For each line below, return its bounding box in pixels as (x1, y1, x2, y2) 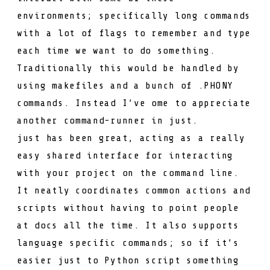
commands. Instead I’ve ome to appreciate (17, 97, 251, 108)
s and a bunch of (98, 80, 198, 91)
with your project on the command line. (17, 167, 239, 178)
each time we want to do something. (17, 45, 216, 56)
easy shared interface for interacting (17, 149, 233, 161)
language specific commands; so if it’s (17, 237, 239, 248)
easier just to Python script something (17, 254, 239, 266)
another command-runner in (17, 115, 169, 126)
